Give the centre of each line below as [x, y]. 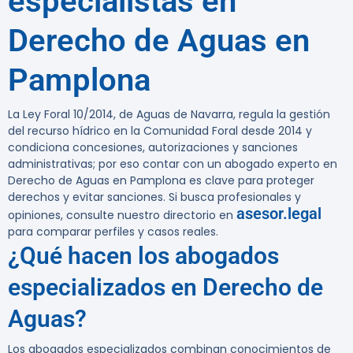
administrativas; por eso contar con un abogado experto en [173, 164]
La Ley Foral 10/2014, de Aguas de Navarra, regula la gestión [169, 115]
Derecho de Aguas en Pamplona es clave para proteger [161, 181]
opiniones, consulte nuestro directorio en [122, 216]
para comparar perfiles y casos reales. [113, 232]
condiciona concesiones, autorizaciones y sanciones [153, 148]
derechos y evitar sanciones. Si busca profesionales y [154, 197]
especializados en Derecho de [165, 288]
